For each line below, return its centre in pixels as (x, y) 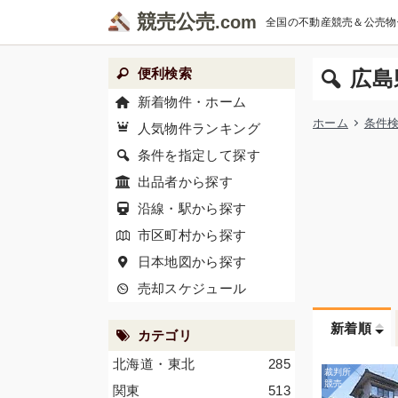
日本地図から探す (192, 262)
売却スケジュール (192, 288)
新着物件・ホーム (192, 102)
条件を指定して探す (199, 155)
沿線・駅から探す (192, 208)
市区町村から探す (192, 235)
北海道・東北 (154, 364)
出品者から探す (185, 182)
